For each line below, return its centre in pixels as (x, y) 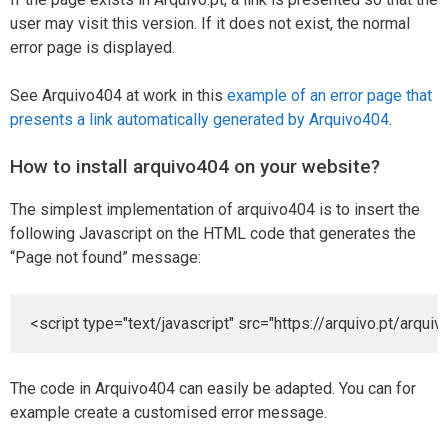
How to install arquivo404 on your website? (195, 166)
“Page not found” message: (105, 257)
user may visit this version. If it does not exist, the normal (210, 23)
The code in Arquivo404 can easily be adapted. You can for (213, 388)
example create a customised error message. (168, 412)
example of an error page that (329, 95)
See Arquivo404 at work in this (118, 95)
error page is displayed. (92, 47)
